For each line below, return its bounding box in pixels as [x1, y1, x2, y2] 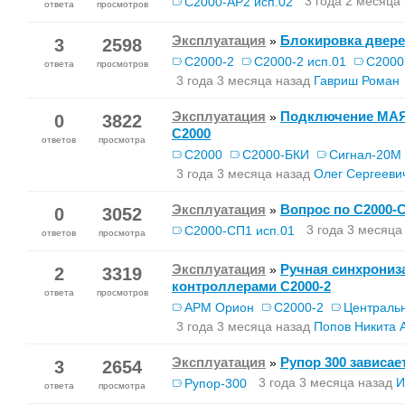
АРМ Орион [184, 300, 254, 315]
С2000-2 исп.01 [254, 54, 346, 69]
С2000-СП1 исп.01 [184, 223, 295, 238]
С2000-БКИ [242, 147, 309, 162]
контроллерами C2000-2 [172, 278, 331, 294]
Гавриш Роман [314, 73, 400, 88]
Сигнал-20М [329, 147, 401, 162]
